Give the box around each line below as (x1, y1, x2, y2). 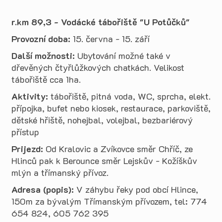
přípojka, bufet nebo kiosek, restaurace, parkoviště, (11, 102, 211, 114)
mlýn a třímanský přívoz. (11, 166, 109, 178)
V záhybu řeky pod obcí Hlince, (74, 183, 198, 195)
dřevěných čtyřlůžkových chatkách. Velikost (11, 61, 184, 73)
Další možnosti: (11, 50, 75, 61)
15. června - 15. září (70, 33, 150, 45)
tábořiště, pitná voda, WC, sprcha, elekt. (48, 90, 211, 102)
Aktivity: (11, 90, 48, 102)
